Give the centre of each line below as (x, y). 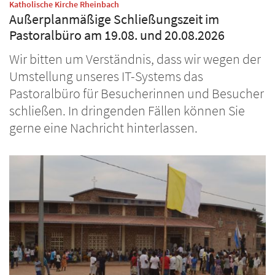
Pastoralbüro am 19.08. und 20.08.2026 (117, 35)
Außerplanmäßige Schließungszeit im (114, 19)
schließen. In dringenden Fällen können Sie (127, 110)
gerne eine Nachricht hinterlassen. (103, 128)
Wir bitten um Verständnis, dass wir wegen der (135, 59)
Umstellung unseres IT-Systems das (106, 76)
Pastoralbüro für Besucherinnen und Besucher (137, 93)
